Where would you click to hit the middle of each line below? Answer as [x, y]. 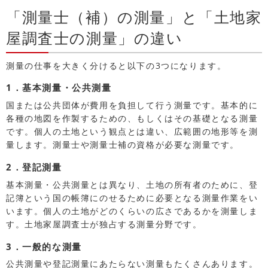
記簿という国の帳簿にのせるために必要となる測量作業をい [132, 197]
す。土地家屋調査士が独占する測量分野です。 [104, 224]
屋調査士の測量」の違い [95, 38]
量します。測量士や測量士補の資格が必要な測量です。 [123, 144]
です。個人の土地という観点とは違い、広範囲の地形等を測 [132, 131]
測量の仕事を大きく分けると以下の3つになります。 [116, 66]
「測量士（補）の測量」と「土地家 [134, 17]
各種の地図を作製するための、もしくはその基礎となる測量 [132, 118]
